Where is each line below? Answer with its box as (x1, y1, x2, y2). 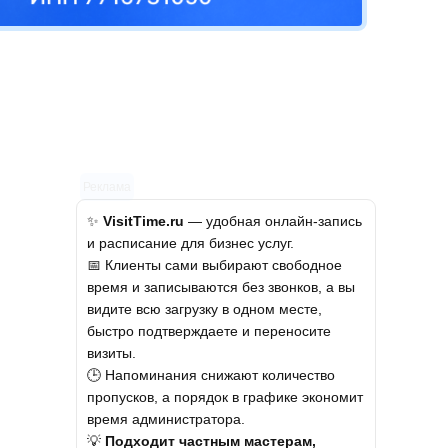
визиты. (87, 344, 136, 361)
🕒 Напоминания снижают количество (87, 366, 335, 383)
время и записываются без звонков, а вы (87, 278, 355, 295)
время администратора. (87, 410, 245, 427)
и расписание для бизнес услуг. (87, 234, 294, 251)
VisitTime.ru (103, 212, 184, 229)
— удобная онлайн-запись (184, 212, 362, 229)
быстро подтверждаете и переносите (87, 322, 331, 339)
